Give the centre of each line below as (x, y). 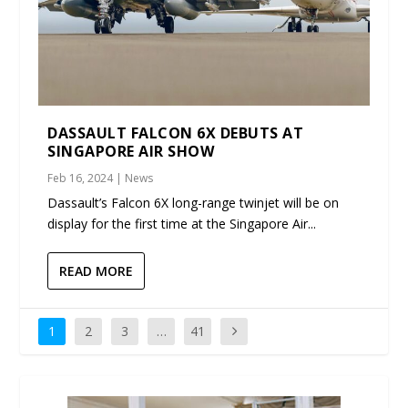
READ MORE (97, 270)
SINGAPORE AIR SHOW (133, 151)
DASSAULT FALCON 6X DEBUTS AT (176, 133)
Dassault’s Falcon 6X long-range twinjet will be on (194, 202)
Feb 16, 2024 (81, 178)
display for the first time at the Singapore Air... (182, 223)
